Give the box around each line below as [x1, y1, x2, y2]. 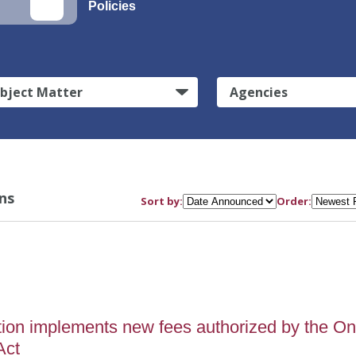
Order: [277, 194, 312, 209]
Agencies [229, 83, 288, 102]
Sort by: [141, 194, 184, 209]
